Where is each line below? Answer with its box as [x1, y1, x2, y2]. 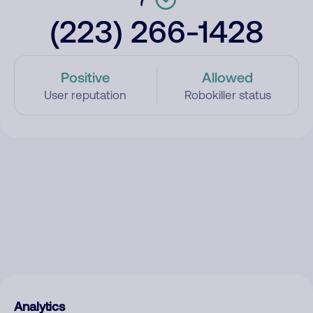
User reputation [44, 88, 127, 102]
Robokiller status [184, 88, 271, 102]
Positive [61, 68, 110, 85]
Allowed [202, 68, 254, 85]
